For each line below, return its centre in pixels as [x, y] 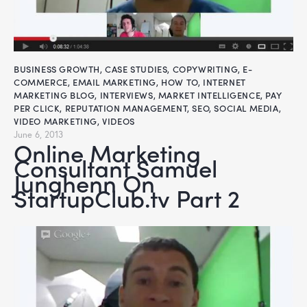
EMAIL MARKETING [115, 82]
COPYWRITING [205, 69]
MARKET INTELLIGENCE [209, 95]
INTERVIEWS [126, 95]
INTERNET [224, 82]
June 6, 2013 [38, 135]
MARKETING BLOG [54, 95]
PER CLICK [37, 108]
